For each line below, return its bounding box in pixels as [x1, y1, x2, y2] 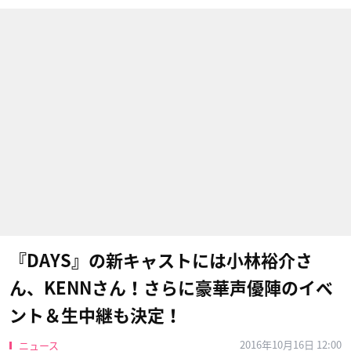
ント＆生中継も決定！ [9, 307, 182, 324]
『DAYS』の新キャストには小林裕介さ [9, 252, 313, 270]
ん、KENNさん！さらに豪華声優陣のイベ [9, 280, 333, 297]
